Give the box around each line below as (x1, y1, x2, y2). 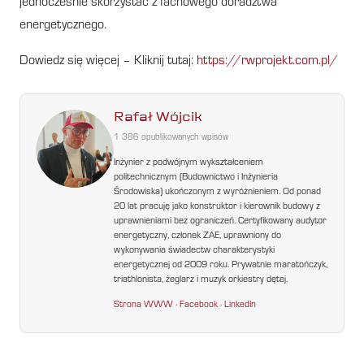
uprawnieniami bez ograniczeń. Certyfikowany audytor (114, 217, 327, 227)
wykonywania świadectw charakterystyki (114, 246, 275, 256)
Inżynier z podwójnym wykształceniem (114, 158, 264, 168)
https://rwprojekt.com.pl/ (197, 54, 338, 68)
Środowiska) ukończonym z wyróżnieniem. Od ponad (114, 188, 322, 197)
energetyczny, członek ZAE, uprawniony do (114, 232, 282, 241)
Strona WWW (114, 300, 174, 310)
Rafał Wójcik (114, 108, 203, 126)
